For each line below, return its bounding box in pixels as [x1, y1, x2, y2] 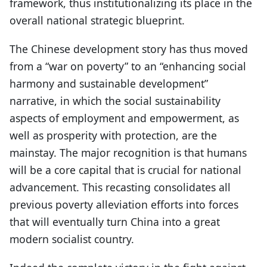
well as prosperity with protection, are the [10, 128, 217, 142]
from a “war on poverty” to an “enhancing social [10, 58, 246, 73]
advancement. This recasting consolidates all [10, 179, 231, 194]
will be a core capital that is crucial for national [10, 162, 241, 177]
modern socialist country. [10, 231, 134, 246]
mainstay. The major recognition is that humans [10, 145, 247, 160]
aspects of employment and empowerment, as [10, 110, 239, 125]
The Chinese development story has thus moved [10, 41, 248, 56]
